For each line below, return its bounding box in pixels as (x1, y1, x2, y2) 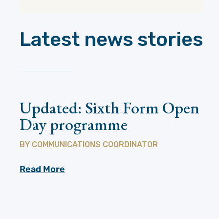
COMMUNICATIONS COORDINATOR (32, 140, 158, 150)
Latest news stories (20, 27, 203, 51)
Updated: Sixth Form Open (20, 97, 199, 119)
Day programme (20, 113, 128, 135)
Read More (20, 164, 65, 175)
